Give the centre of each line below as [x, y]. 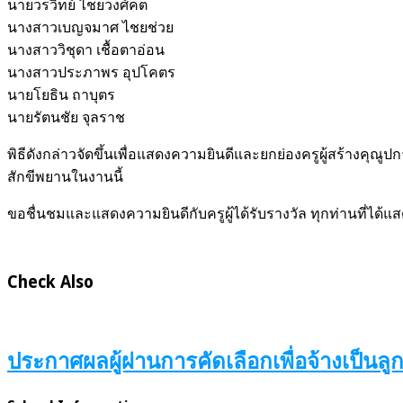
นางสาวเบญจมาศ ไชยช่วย [90, 27]
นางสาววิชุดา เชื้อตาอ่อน [86, 49]
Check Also [50, 282]
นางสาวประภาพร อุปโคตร [91, 72]
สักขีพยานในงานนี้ [65, 176]
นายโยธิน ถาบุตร [61, 94]
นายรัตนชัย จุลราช [66, 117]
